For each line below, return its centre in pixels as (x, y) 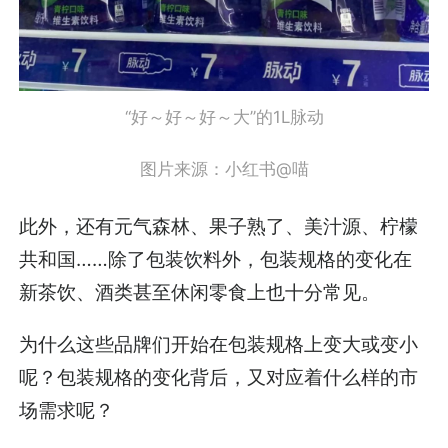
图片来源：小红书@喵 (224, 169)
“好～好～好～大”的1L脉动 (224, 117)
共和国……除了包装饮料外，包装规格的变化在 (216, 259)
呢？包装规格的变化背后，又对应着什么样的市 (219, 377)
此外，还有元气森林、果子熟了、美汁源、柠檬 (219, 226)
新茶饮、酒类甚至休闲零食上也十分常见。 (200, 292)
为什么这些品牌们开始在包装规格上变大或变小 (219, 344)
